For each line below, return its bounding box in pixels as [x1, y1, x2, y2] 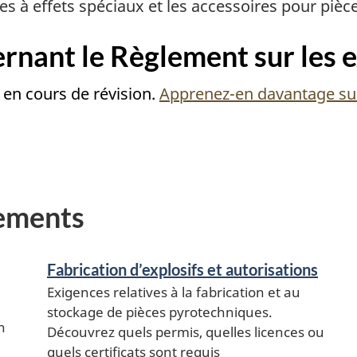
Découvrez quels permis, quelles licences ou [47, 322, 324, 341]
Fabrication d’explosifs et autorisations [47, 259, 318, 279]
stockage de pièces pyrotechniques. [47, 302, 273, 321]
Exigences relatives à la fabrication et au [47, 282, 300, 301]
